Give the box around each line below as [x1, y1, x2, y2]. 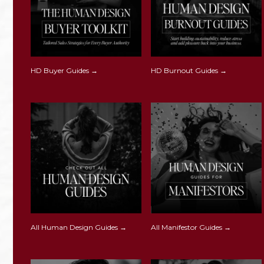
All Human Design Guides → [31, 223, 127, 232]
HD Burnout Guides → [151, 66, 227, 75]
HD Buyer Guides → [31, 66, 98, 75]
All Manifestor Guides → [151, 223, 232, 232]
